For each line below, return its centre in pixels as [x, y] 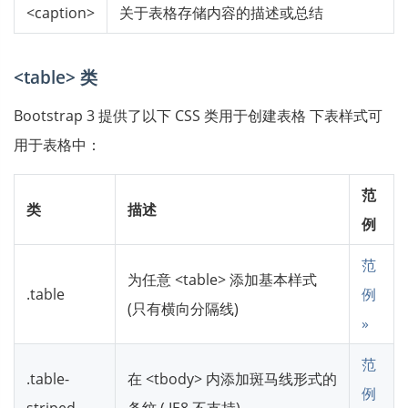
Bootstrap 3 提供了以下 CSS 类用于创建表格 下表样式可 [198, 115]
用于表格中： [57, 144]
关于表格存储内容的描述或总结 [221, 12]
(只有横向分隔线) [183, 308]
